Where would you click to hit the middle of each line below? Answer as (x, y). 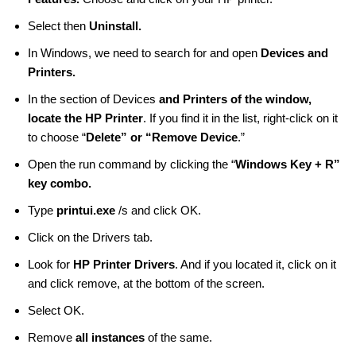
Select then (58, 26)
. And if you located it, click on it (255, 265)
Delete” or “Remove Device (162, 137)
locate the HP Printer (85, 118)
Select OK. (56, 311)
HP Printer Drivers (122, 265)
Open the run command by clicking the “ (132, 164)
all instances (110, 338)
